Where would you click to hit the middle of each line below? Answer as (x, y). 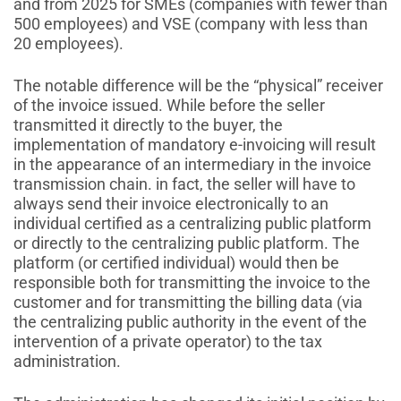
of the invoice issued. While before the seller (169, 106)
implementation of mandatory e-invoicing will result (195, 145)
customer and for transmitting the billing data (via (188, 303)
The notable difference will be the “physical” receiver (198, 86)
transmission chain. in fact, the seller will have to (184, 184)
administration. (67, 362)
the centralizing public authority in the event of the (190, 322)
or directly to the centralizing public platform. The (187, 243)
